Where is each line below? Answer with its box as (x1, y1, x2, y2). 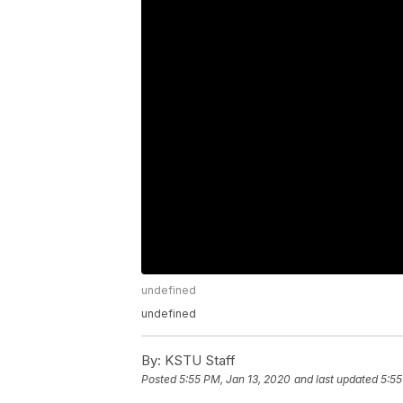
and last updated (294, 372, 378, 387)
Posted (141, 372, 179, 387)
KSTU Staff (161, 352, 236, 370)
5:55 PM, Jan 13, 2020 (179, 372, 291, 387)
